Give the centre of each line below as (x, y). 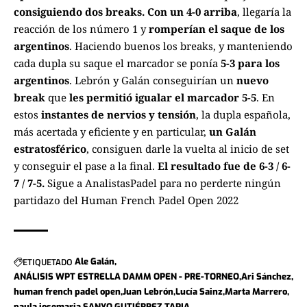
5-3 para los (249, 63)
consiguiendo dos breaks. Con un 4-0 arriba (125, 12)
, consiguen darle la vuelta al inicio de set (188, 149)
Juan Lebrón (148, 292)
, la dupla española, (243, 115)
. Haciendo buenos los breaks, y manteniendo (181, 46)
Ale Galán (95, 262)
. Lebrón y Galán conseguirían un (153, 81)
